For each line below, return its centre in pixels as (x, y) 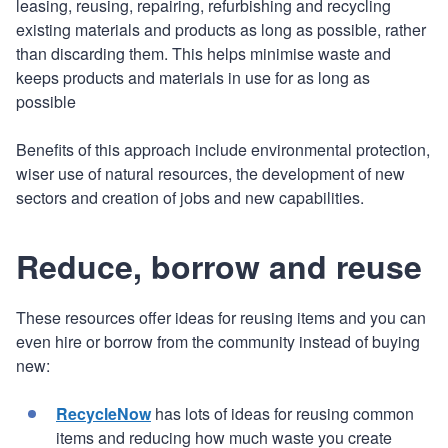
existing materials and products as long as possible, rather (221, 29)
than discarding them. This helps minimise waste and (203, 53)
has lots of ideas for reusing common (282, 413)
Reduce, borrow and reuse (219, 265)
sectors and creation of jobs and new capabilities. (190, 197)
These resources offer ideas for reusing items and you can (221, 317)
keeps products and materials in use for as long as (193, 77)
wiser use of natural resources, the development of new (210, 173)
